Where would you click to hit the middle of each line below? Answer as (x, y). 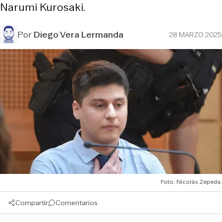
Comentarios (77, 202)
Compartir (32, 202)
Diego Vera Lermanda (79, 34)
